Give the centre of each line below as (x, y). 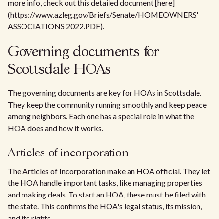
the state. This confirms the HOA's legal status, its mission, (105, 206)
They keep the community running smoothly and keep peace (107, 104)
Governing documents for (83, 53)
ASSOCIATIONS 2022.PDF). (56, 26)
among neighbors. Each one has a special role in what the (101, 116)
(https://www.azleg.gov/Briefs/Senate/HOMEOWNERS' (103, 14)
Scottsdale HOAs (59, 70)
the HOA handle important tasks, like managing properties (105, 183)
